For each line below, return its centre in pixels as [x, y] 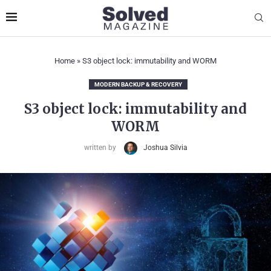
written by [101, 148]
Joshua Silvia [165, 148]
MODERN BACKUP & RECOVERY [138, 84]
